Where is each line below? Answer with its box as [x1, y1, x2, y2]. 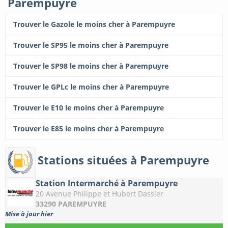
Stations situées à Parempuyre [38, 152, 209, 167]
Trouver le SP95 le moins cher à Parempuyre [13, 40, 168, 50]
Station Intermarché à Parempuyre [36, 178, 178, 189]
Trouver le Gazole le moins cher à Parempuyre [13, 19, 175, 30]
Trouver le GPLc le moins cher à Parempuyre [13, 82, 169, 92]
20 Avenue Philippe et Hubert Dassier [36, 189, 163, 199]
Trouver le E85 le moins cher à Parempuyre [13, 124, 164, 134]
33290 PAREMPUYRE [36, 199, 106, 209]
